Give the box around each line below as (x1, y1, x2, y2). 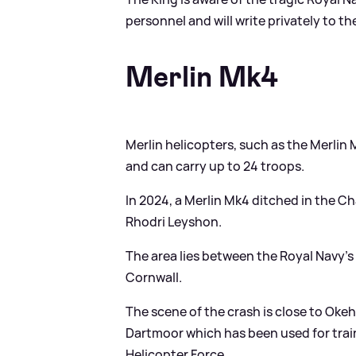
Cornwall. (126, 268, 183, 286)
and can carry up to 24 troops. (126, 157, 305, 175)
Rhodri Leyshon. (126, 212, 222, 230)
